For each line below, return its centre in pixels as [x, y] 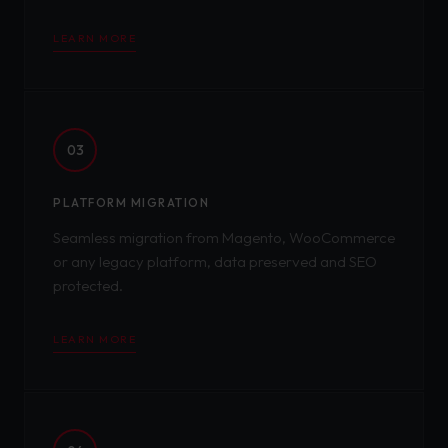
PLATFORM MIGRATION [131, 202]
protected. [88, 285]
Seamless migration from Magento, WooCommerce [224, 237]
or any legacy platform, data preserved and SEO [215, 261]
